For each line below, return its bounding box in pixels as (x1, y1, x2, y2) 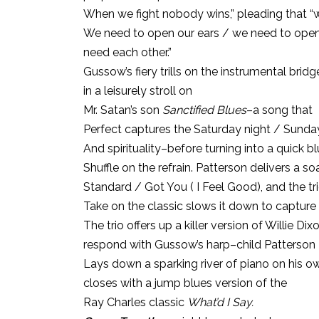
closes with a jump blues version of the (83, 276, 287, 290)
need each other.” (83, 46, 172, 59)
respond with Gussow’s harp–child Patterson (83, 238, 315, 251)
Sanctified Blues (162, 103, 246, 117)
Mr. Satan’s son (83, 103, 162, 117)
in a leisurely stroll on (83, 84, 192, 98)
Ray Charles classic (83, 296, 187, 309)
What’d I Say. (187, 296, 253, 309)
